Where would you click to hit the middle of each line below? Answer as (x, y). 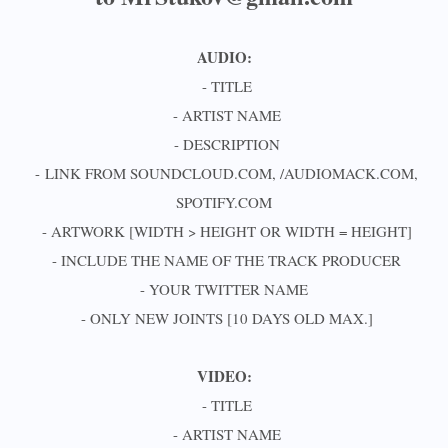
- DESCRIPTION (224, 144)
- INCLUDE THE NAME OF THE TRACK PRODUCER (224, 260)
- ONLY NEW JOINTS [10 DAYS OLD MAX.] (224, 318)
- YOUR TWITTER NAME (224, 289)
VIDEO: (224, 376)
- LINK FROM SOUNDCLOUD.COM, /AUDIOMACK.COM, (224, 173)
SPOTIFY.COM (224, 202)
